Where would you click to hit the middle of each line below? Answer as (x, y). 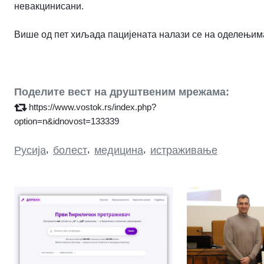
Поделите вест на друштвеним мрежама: (122, 92)
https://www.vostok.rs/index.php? (93, 107)
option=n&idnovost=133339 (67, 121)
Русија (30, 150)
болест (70, 150)
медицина (119, 150)
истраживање (184, 150)
